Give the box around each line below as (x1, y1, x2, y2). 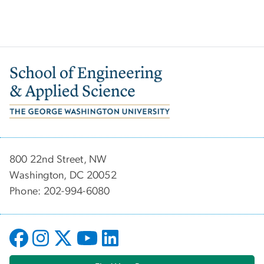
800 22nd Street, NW (9, 154, 107, 165)
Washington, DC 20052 (9, 170, 117, 181)
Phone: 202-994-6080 (9, 186, 110, 197)
